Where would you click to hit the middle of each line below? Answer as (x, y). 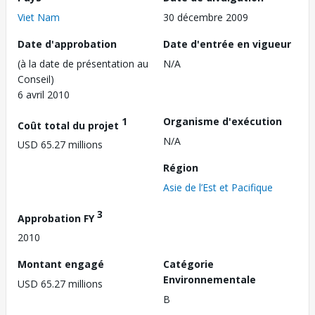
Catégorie (188, 264)
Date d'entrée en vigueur (227, 44)
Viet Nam (39, 17)
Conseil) (36, 79)
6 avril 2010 (44, 94)
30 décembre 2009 (206, 17)
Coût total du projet (70, 125)
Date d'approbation (67, 44)
